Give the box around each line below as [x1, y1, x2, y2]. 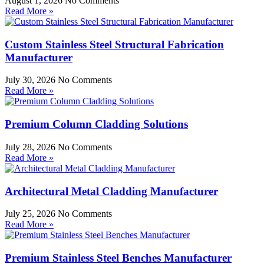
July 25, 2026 [5, 209, 58, 219]
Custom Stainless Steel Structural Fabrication [5, 38, 224, 51]
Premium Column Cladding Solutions [5, 118, 188, 131]
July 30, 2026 [5, 75, 58, 85]
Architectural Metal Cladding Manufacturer [5, 184, 218, 197]
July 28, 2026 [5, 141, 58, 152]
